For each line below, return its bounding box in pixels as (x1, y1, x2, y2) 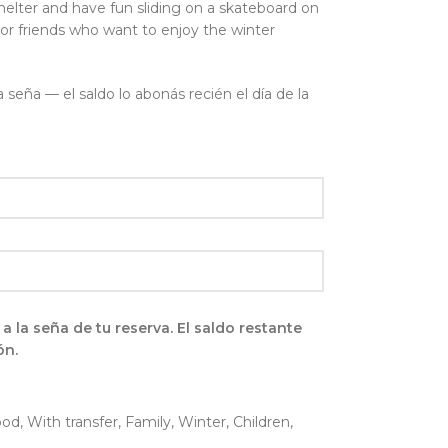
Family (124, 412, 171, 431)
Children (232, 412, 290, 431)
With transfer (26, 412, 118, 431)
